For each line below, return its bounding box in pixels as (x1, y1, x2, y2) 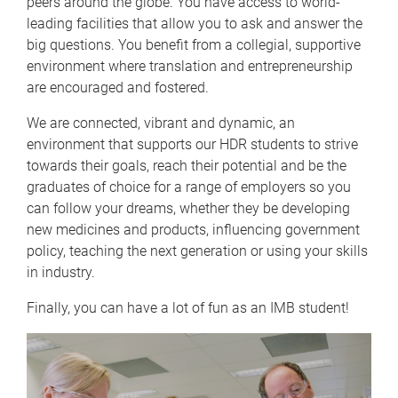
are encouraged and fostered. (27, 79, 209, 96)
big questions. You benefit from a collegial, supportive (27, 36, 361, 53)
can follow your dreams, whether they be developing (27, 200, 350, 217)
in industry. (27, 264, 95, 281)
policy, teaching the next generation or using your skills (27, 243, 368, 259)
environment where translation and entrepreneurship (27, 58, 353, 75)
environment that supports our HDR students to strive (27, 136, 358, 153)
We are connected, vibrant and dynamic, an (27, 115, 295, 131)
